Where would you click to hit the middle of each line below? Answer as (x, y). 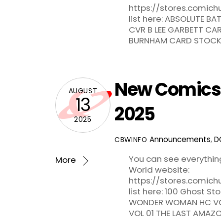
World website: (159, 170)
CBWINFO (131, 140)
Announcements (180, 140)
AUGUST (83, 91)
